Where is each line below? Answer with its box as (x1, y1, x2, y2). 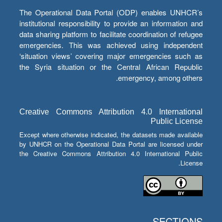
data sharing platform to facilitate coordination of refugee (19, 29, 203, 40)
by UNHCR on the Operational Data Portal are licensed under (19, 139, 203, 149)
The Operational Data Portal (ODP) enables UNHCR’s (19, 7, 203, 18)
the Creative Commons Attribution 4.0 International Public (19, 149, 203, 159)
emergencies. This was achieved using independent (19, 40, 203, 51)
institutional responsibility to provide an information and (19, 18, 203, 29)
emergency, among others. (118, 72, 203, 83)
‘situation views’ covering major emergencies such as (19, 51, 203, 61)
